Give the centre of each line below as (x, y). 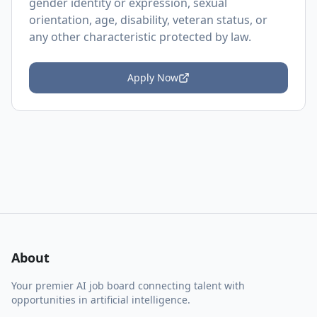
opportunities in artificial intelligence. (101, 300)
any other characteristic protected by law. (140, 37)
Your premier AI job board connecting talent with (128, 286)
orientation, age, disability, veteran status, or (148, 20)
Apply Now (153, 77)
